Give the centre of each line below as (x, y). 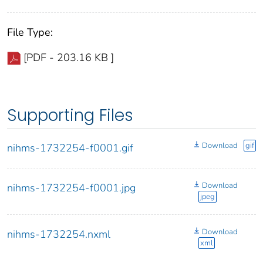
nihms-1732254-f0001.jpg (71, 188)
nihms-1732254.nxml (59, 235)
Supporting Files (70, 116)
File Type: (30, 33)
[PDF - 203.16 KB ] (69, 58)
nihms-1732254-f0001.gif (70, 148)
